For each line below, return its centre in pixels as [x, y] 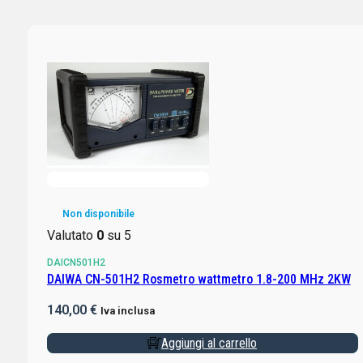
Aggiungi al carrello [209, 344]
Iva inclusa [127, 311]
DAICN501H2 [76, 263]
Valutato [71, 236]
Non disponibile [98, 214]
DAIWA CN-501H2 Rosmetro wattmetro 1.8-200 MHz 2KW [199, 280]
